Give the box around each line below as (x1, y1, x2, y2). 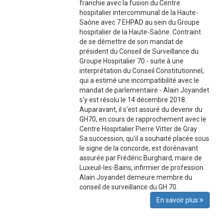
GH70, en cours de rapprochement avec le (79, 115, 207, 124)
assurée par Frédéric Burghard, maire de (79, 154, 202, 162)
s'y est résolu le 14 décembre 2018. (79, 96, 187, 104)
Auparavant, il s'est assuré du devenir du (79, 106, 203, 114)
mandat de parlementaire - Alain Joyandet (79, 86, 210, 94)
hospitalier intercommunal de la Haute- (79, 9, 199, 17)
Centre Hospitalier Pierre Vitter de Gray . (79, 125, 201, 133)
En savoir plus (156, 196, 200, 204)
